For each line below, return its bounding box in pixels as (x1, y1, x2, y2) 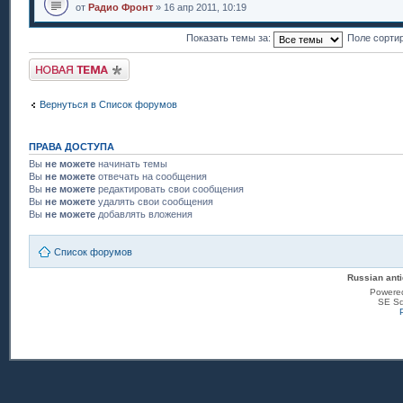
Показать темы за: (186, 32, 273, 44)
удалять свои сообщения (95, 195, 213, 207)
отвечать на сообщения (95, 170, 207, 182)
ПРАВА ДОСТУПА (29, 140, 114, 152)
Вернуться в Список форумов (40, 99, 177, 110)
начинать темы (95, 157, 167, 169)
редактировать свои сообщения (95, 183, 244, 194)
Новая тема (29, 58, 83, 69)
